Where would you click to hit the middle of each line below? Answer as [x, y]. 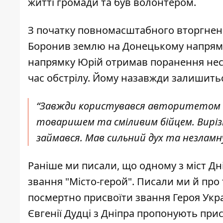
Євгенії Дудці [61, 214]
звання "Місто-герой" [80, 182]
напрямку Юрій [67, 62]
